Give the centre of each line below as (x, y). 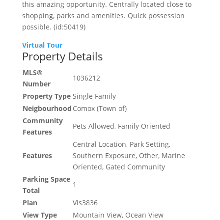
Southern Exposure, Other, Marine (129, 156)
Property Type (46, 96)
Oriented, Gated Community (119, 167)
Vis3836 (85, 203)
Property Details (62, 56)
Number (36, 84)
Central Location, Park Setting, (121, 144)
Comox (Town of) (99, 109)
